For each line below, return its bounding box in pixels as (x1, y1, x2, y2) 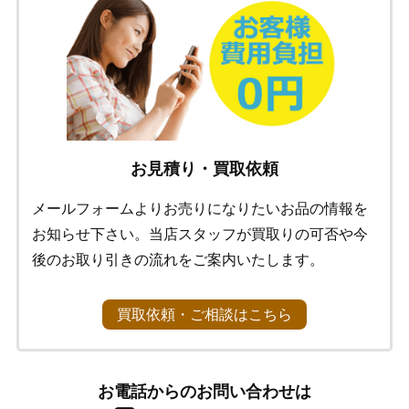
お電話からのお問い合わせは (98, 383, 311, 402)
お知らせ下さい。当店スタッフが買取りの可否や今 (31, 226, 368, 243)
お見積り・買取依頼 (131, 160, 278, 179)
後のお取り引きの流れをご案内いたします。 (31, 252, 324, 268)
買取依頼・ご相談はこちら (117, 307, 292, 323)
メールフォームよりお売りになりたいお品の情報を (31, 201, 368, 217)
